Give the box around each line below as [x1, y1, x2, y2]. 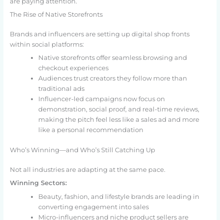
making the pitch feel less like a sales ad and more [38, 116, 199, 124]
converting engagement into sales [38, 203, 149, 211]
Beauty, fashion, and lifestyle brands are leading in [38, 192, 199, 200]
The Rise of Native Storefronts [9, 10, 103, 18]
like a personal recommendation [38, 126, 143, 134]
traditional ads [38, 85, 84, 93]
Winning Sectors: [9, 179, 67, 187]
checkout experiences [38, 64, 109, 72]
